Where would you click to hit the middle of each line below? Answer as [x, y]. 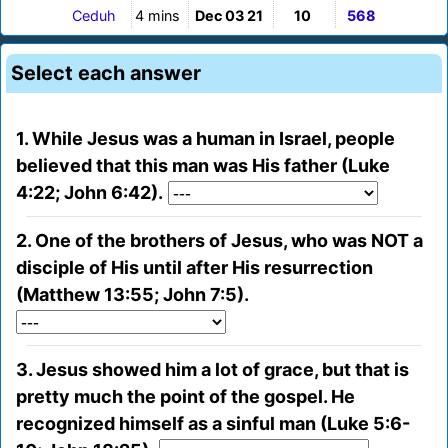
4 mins [157, 16]
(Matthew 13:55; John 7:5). [132, 295]
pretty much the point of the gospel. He [185, 397]
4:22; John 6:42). [89, 193]
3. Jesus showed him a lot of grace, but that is [212, 370]
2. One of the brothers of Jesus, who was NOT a [219, 241]
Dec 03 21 [228, 16]
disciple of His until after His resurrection [194, 268]
